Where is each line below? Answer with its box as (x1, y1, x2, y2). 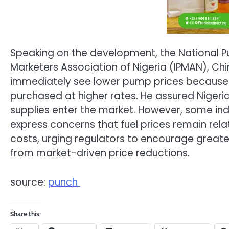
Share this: (10, 211, 41, 218)
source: (10, 175, 48, 189)
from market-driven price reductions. (10, 146, 190, 161)
